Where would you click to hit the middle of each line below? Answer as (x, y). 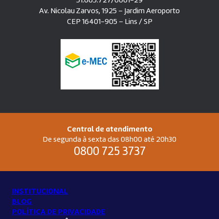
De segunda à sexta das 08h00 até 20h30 (109, 140)
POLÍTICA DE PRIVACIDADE (58, 212)
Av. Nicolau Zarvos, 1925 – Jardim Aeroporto (109, 11)
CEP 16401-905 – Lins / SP (109, 22)
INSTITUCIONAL (40, 191)
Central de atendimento (109, 129)
